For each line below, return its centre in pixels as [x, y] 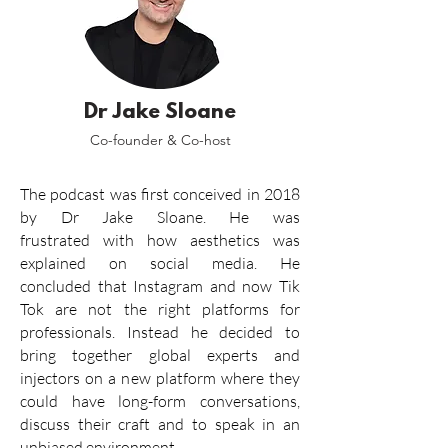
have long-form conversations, [179, 401]
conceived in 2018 [234, 194]
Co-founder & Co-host [160, 140]
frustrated [55, 240]
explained [53, 263]
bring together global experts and [160, 355]
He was [253, 217]
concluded [55, 286]
